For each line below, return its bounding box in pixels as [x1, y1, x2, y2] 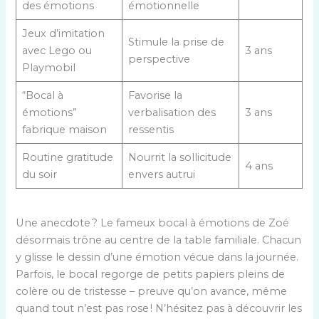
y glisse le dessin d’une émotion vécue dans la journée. [16, 251, 299, 264]
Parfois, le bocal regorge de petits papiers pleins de [16, 268, 286, 281]
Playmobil [21, 61, 75, 74]
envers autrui [127, 167, 195, 181]
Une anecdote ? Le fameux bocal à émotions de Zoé [16, 216, 290, 230]
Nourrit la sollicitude [127, 150, 231, 164]
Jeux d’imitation [21, 26, 105, 40]
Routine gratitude [21, 150, 113, 164]
